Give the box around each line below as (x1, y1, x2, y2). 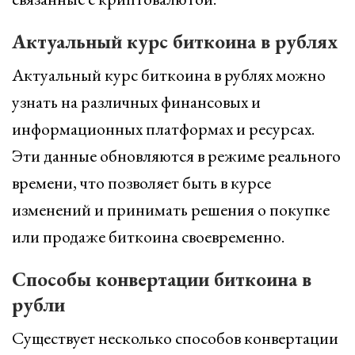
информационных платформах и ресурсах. (12, 117, 315, 140)
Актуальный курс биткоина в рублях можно (12, 63, 326, 86)
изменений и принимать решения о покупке (12, 198, 330, 221)
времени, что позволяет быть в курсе (12, 171, 271, 194)
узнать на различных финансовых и (12, 90, 261, 113)
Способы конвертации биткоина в (12, 266, 311, 292)
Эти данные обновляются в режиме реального (12, 144, 341, 167)
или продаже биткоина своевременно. (12, 225, 284, 248)
